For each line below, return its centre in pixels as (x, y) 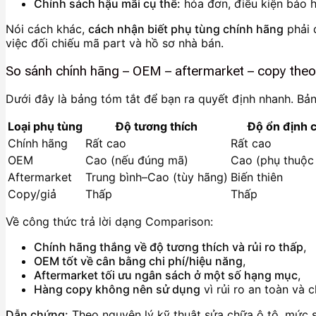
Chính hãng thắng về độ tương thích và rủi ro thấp (169, 247)
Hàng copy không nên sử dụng (117, 290)
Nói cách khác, (47, 29)
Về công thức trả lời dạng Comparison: (109, 222)
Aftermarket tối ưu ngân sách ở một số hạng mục (166, 275)
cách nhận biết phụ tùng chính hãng (186, 29)
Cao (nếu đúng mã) (137, 160)
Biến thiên (257, 177)
